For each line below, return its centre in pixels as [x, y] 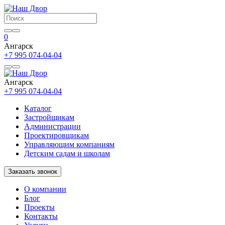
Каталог [38, 108]
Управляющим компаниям [69, 144]
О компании [45, 189]
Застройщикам [49, 117]
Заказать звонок [33, 172]
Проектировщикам [57, 135]
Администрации [52, 126]
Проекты [39, 207]
